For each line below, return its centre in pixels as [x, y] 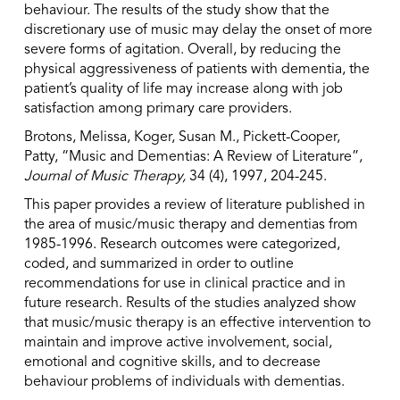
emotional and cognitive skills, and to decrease [172, 362]
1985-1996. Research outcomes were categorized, [182, 245]
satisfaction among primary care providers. [158, 109]
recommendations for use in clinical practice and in [184, 284]
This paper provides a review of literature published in [194, 205]
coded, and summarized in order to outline [158, 264]
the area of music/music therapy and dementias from [191, 225]
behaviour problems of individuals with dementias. [184, 382]
